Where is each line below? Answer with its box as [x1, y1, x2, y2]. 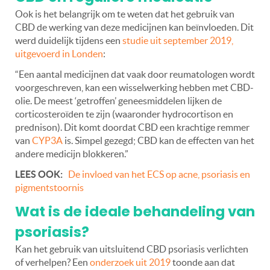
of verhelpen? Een [15, 256, 90, 268]
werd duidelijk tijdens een [15, 34, 121, 46]
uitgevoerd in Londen [15, 48, 103, 59]
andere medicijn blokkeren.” [15, 148, 128, 159]
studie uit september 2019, [122, 34, 233, 46]
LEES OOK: [15, 168, 64, 180]
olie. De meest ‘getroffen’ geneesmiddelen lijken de [15, 95, 222, 106]
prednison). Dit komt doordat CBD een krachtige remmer [15, 121, 250, 133]
